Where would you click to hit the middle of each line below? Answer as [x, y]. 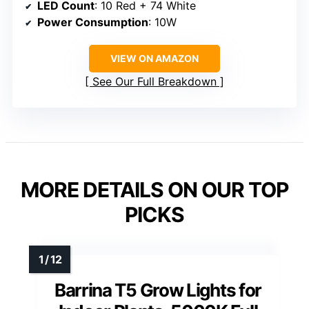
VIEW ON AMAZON [154, 59]
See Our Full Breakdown [154, 82]
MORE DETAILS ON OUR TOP [154, 190]
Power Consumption [93, 22]
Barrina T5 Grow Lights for [158, 290]
